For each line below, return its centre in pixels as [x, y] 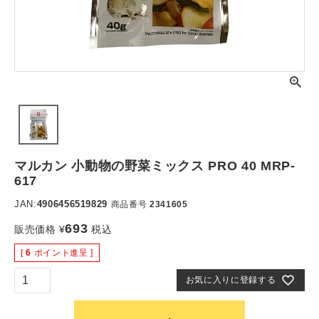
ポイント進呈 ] [63, 253]
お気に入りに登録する [231, 280]
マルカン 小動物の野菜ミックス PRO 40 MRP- [155, 166]
